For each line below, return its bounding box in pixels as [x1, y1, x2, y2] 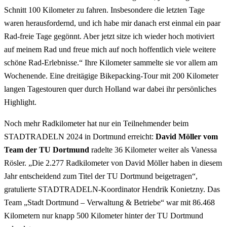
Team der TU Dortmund [4, 145, 89, 154]
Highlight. [4, 97, 36, 106]
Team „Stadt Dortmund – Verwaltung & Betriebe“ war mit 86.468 [4, 198, 215, 207]
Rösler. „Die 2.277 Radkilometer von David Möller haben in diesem [4, 158, 222, 167]
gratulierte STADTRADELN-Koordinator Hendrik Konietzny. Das [4, 184, 220, 194]
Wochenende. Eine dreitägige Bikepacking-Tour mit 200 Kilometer [4, 71, 218, 80]
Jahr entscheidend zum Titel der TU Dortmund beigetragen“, [4, 171, 198, 180]
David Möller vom [156, 132, 218, 141]
